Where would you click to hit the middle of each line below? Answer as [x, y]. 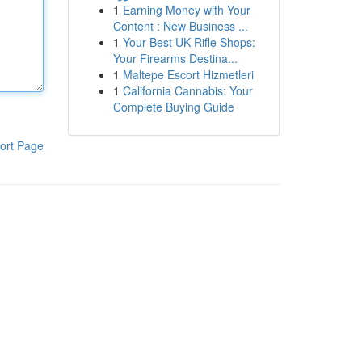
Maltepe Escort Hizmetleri [188, 74]
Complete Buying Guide [173, 107]
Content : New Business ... [180, 26]
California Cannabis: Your [187, 90]
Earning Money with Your [186, 10]
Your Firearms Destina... [175, 58]
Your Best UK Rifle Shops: [189, 42]
